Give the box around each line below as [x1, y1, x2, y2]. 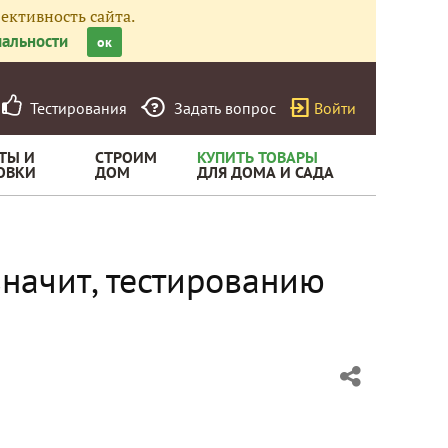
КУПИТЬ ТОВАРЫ [197, 147, 318, 167]
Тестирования [22, 98, 127, 118]
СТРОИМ [95, 147, 157, 167]
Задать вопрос [174, 98, 276, 118]
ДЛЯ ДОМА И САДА [197, 162, 334, 182]
